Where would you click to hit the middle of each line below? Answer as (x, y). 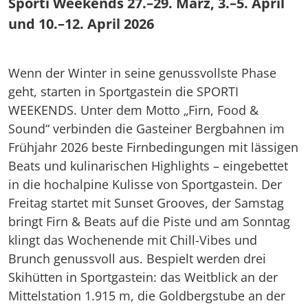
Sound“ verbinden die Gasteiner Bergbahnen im (146, 129)
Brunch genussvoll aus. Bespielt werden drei (137, 258)
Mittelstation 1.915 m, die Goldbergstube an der (147, 296)
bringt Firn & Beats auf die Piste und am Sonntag (149, 221)
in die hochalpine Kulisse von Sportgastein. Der (145, 184)
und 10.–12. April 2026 (81, 24)
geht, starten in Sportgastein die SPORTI (123, 91)
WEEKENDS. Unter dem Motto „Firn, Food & (133, 110)
